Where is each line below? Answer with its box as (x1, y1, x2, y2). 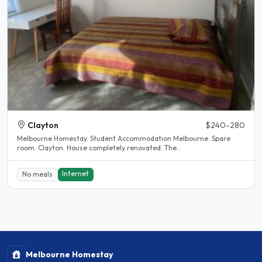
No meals (22, 170, 53, 179)
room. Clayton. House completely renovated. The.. (164, 143, 180, 152)
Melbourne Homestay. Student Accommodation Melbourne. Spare (17, 133, 230, 143)
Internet (62, 169, 89, 178)
